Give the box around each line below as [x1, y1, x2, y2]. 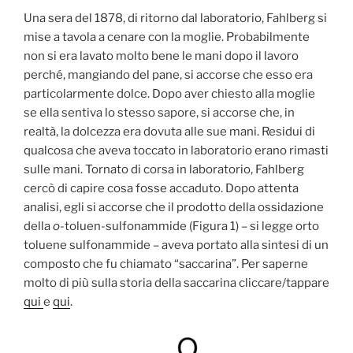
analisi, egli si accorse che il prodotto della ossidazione [24, 199, 324, 214]
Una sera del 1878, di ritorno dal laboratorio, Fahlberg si [24, 10, 327, 25]
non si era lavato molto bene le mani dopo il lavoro [24, 48, 299, 63]
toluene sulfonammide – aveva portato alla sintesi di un [24, 237, 329, 252]
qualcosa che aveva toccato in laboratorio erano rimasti [24, 143, 329, 158]
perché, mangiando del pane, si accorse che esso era [24, 67, 313, 82]
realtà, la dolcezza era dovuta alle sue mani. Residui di [24, 124, 315, 139]
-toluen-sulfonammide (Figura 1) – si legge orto [60, 218, 319, 233]
